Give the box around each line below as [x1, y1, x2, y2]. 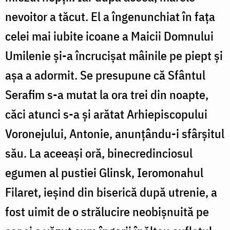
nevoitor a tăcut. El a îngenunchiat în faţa [5, 8, 215, 25]
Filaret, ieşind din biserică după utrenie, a [5, 184, 217, 201]
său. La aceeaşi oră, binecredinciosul [5, 145, 193, 162]
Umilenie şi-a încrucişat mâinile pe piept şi [5, 47, 223, 64]
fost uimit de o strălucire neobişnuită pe [5, 203, 209, 220]
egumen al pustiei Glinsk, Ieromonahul [5, 164, 203, 181]
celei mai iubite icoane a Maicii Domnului [5, 28, 214, 45]
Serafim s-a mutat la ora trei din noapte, [5, 86, 208, 103]
